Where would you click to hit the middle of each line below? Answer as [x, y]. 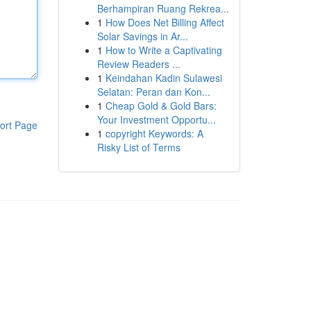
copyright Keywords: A [154, 133]
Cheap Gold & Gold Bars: [161, 106]
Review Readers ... [138, 64]
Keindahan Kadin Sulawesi [163, 78]
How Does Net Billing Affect [165, 22]
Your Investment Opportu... [156, 119]
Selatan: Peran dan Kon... [153, 92]
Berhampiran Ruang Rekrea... [163, 8]
